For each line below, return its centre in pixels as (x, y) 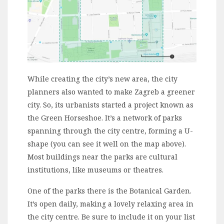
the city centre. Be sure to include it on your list (111, 216)
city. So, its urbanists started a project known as (110, 104)
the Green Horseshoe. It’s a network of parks (105, 117)
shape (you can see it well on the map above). (107, 143)
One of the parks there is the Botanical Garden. (109, 190)
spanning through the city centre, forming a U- (110, 130)
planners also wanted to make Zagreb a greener (111, 91)
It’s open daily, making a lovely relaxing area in (110, 203)
